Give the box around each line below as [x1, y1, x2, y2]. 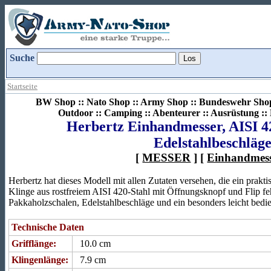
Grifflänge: [11, 238, 56, 249]
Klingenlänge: [11, 255, 68, 265]
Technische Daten [11, 222, 84, 232]
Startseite [7, 82, 38, 91]
